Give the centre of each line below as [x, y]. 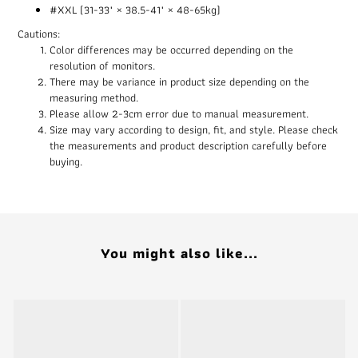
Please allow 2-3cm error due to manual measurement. [179, 113]
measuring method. [94, 97]
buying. [66, 161]
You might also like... [179, 253]
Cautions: [39, 33]
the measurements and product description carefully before [188, 145]
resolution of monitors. [102, 65]
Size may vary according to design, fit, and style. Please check [194, 129]
